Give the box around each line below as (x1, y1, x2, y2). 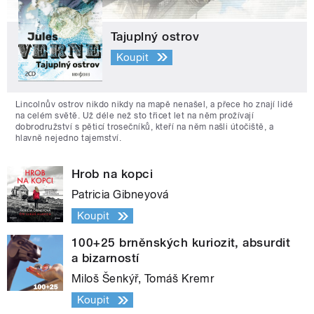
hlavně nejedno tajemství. (15, 133, 121, 144)
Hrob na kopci (71, 167, 153, 182)
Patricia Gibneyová (71, 188, 169, 202)
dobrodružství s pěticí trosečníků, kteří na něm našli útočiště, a (15, 122, 274, 132)
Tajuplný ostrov (111, 29, 200, 44)
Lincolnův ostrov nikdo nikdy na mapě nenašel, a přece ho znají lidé (15, 100, 294, 110)
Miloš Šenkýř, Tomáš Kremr (71, 272, 214, 286)
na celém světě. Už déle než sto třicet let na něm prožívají (15, 111, 254, 121)
